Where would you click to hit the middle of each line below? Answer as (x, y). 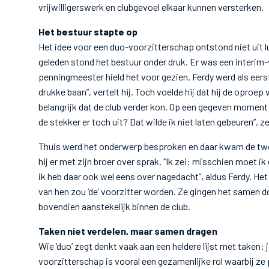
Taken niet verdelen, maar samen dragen (128, 231)
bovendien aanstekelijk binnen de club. (115, 206)
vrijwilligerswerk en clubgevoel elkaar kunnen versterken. (153, 7)
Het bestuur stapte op (88, 32)
